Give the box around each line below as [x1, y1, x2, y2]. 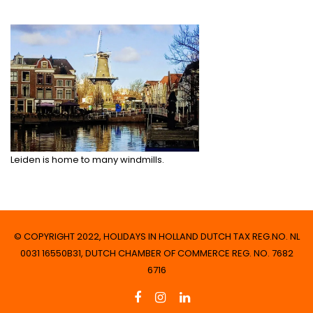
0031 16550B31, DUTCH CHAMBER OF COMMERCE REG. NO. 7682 [20, 247, 293, 261]
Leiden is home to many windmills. [10, 153, 164, 167]
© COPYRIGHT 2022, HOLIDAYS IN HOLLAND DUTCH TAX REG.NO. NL [13, 230, 300, 244]
